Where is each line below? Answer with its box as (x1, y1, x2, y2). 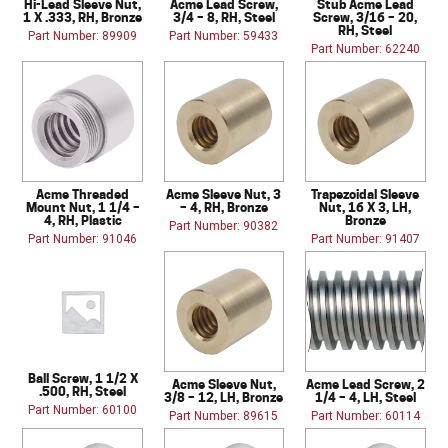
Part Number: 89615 (169, 408, 279, 423)
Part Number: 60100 (28, 402, 138, 417)
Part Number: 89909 (28, 28, 138, 43)
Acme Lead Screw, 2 (305, 375, 425, 392)
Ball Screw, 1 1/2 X (27, 369, 138, 386)
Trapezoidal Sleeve (311, 185, 420, 202)
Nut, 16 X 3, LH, (319, 198, 412, 215)
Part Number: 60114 (310, 408, 420, 423)
